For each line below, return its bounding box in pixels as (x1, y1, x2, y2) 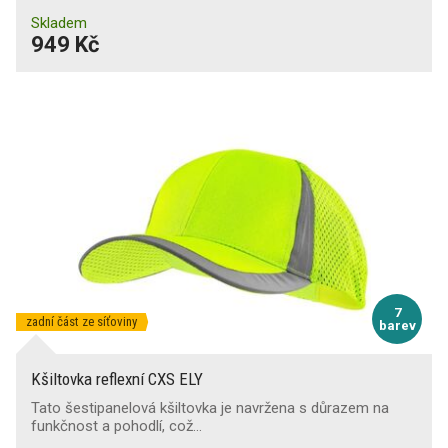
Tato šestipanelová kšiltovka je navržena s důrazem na (31, 399, 389, 417)
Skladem (31, 14, 87, 32)
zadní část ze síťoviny (26, 314, 137, 329)
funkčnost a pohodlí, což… (31, 417, 202, 435)
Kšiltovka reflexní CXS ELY (31, 369, 203, 389)
